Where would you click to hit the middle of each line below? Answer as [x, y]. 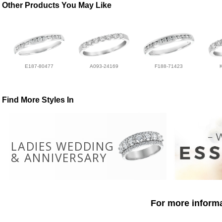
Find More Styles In [38, 100]
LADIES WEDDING [63, 146]
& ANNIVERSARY [59, 158]
